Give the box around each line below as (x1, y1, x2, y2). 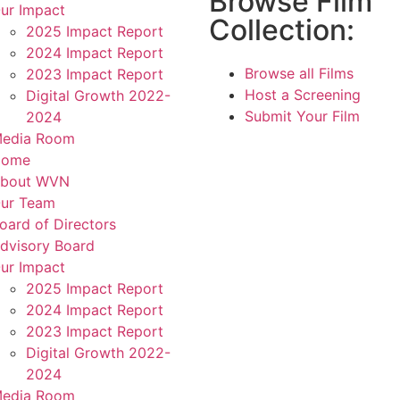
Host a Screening (245, 86, 361, 104)
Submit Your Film (245, 107, 360, 126)
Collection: (209, 12, 354, 48)
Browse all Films (245, 64, 354, 83)
